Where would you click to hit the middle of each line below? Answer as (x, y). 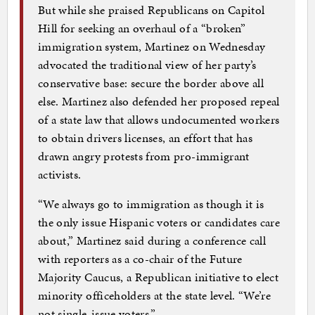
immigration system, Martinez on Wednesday (152, 46)
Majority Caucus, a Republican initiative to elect (159, 277)
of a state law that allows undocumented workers (159, 119)
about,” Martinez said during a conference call (152, 240)
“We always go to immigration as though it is (151, 204)
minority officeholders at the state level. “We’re (155, 295)
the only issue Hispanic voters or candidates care (159, 222)
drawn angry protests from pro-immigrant (144, 156)
